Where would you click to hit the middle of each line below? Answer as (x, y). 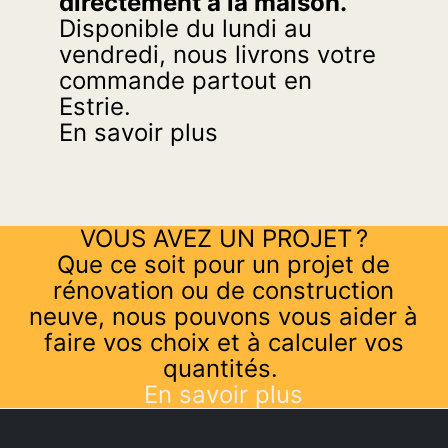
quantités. (223, 369)
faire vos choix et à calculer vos (223, 343)
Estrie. (99, 107)
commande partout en (186, 81)
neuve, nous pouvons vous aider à (224, 317)
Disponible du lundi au (186, 29)
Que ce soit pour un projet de (224, 265)
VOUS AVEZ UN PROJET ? (223, 239)
